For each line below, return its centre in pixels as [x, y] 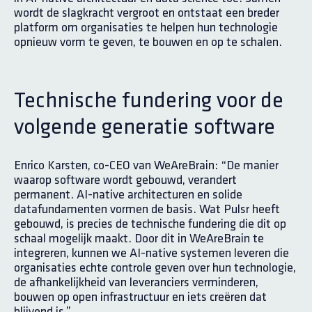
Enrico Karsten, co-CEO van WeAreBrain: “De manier [146, 165]
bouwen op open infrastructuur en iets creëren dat [140, 297]
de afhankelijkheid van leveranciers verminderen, [136, 282]
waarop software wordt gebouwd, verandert [125, 180]
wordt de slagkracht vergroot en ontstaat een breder [147, 13]
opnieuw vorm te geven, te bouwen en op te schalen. [148, 42]
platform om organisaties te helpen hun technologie [146, 28]
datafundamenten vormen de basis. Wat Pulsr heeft [147, 209]
